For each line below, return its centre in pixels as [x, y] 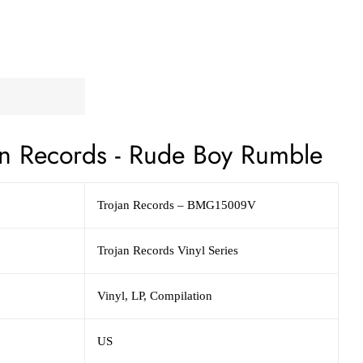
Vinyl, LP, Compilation [155, 295]
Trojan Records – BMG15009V [177, 205]
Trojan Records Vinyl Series [168, 250]
